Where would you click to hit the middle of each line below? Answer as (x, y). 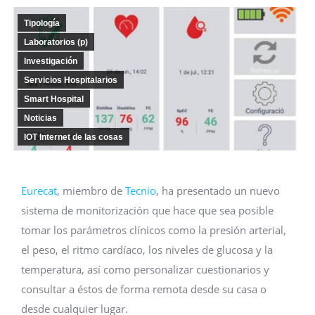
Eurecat (39, 191)
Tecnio (139, 191)
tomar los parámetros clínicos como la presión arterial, (154, 230)
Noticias (40, 118)
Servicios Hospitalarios (71, 80)
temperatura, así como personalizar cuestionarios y (145, 269)
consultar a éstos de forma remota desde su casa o (144, 289)
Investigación (51, 61)
